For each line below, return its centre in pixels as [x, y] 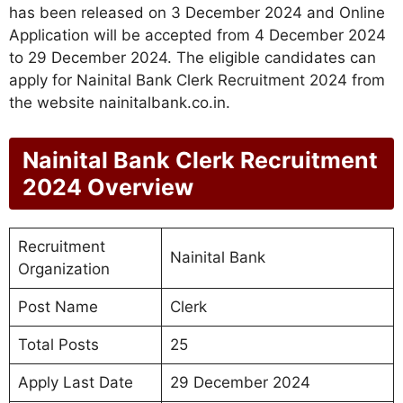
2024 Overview [108, 187]
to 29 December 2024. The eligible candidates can [193, 58]
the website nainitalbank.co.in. [120, 103]
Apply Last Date [75, 382]
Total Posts [58, 344]
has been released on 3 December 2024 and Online [197, 13]
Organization [63, 269]
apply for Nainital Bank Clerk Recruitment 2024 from [197, 81]
